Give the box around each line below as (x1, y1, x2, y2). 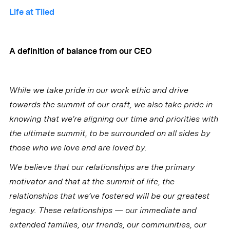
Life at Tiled (9, 7, 54, 17)
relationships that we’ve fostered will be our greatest (9, 191, 209, 201)
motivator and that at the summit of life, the (9, 177, 175, 187)
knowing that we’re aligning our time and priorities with (9, 114, 218, 124)
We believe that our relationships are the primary (9, 162, 195, 172)
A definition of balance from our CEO (9, 46, 152, 56)
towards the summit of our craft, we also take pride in (9, 100, 213, 110)
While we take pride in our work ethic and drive (9, 85, 188, 95)
